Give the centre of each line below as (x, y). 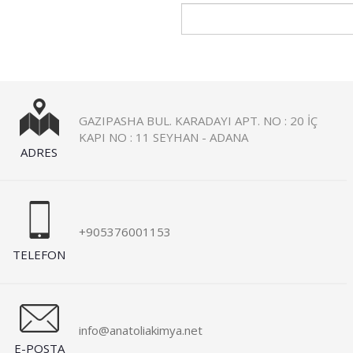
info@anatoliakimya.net (141, 330)
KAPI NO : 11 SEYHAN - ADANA (163, 137)
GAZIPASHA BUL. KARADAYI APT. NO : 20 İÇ (198, 121)
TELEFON (39, 255)
